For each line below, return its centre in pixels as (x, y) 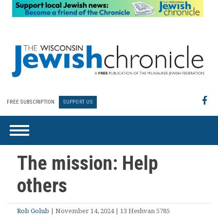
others (42, 186)
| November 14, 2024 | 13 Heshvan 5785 (109, 211)
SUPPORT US (78, 102)
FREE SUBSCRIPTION (31, 102)
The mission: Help (88, 163)
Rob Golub (33, 211)
